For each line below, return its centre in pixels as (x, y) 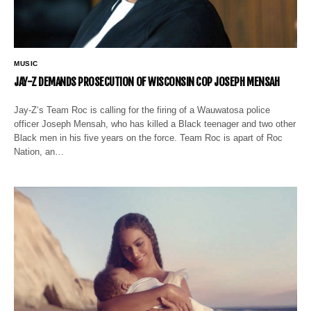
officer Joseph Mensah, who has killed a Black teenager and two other (155, 124)
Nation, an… (39, 151)
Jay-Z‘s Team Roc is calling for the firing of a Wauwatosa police (142, 110)
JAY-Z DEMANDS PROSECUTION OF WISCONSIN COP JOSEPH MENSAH (147, 82)
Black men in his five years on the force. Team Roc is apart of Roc (149, 137)
